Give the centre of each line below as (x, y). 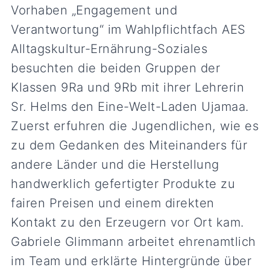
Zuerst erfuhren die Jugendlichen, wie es (135, 125)
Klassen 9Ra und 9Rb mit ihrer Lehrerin (128, 87)
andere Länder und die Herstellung (115, 164)
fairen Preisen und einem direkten (113, 202)
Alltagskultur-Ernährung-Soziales (109, 48)
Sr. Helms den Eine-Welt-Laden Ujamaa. (130, 106)
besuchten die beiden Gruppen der (116, 67)
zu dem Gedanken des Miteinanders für (129, 145)
